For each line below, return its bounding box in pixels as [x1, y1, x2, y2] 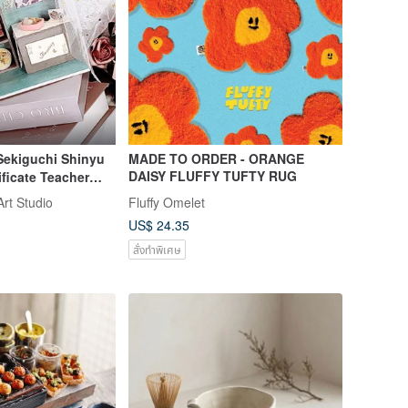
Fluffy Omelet [127, 192, 205, 211]
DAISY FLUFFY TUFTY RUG [127, 167, 297, 186]
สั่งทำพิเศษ [132, 240, 181, 257]
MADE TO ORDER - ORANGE [127, 149, 304, 168]
